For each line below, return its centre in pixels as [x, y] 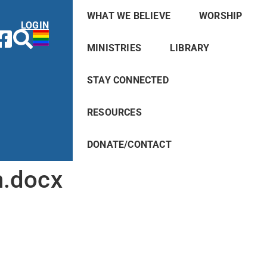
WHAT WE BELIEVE [128, 16]
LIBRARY [190, 48]
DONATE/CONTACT [129, 145]
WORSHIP [221, 16]
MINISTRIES [114, 48]
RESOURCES [114, 112]
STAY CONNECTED [128, 80]
